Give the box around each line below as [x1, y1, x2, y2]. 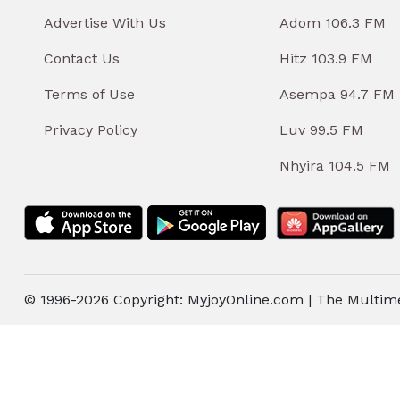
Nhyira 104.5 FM [279, 157, 390, 174]
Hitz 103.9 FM [279, 50, 372, 67]
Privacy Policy [44, 121, 137, 138]
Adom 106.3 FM [279, 14, 386, 31]
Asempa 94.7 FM [279, 86, 395, 103]
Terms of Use [44, 86, 135, 103]
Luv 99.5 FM [279, 121, 363, 138]
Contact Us [44, 50, 120, 67]
